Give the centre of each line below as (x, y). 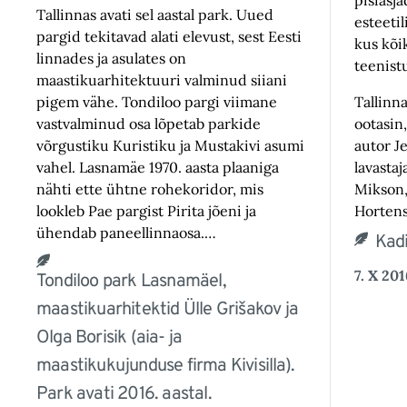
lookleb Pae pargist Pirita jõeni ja (146, 211)
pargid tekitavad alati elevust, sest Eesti (169, 37)
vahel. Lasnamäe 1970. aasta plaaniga (158, 168)
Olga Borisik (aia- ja (109, 338)
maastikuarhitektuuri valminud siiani (162, 80)
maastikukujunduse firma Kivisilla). (165, 367)
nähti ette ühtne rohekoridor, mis (150, 189)
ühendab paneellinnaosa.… (126, 233)
